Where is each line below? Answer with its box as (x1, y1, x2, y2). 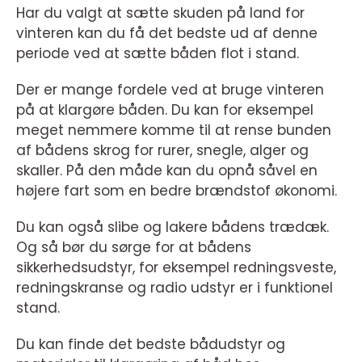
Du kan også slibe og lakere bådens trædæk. (16, 217, 329, 237)
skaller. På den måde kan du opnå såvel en (16, 160, 318, 180)
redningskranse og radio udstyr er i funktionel (16, 277, 333, 297)
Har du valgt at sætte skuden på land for (16, 2, 305, 23)
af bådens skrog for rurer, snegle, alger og (16, 140, 309, 160)
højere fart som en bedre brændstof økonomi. (16, 180, 337, 200)
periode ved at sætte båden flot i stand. (16, 43, 299, 63)
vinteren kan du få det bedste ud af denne (16, 23, 318, 43)
